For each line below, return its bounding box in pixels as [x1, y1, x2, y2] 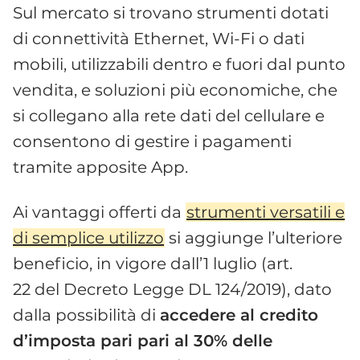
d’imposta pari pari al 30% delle [13, 330, 272, 350]
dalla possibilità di [13, 305, 160, 325]
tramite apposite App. [13, 157, 188, 177]
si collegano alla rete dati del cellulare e [13, 105, 325, 125]
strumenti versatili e [186, 202, 346, 222]
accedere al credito [160, 305, 318, 325]
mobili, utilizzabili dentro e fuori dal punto [13, 54, 346, 74]
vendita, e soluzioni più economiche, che [13, 80, 337, 100]
